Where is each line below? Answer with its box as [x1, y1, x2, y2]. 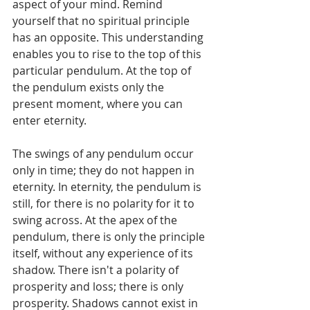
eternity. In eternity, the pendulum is [12, 179, 204, 194]
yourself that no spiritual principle [12, 12, 192, 28]
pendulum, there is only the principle [12, 228, 208, 244]
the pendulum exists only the [12, 79, 167, 95]
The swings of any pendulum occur [12, 145, 197, 161]
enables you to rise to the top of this [12, 46, 204, 62]
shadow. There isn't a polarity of [12, 262, 181, 277]
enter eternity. [12, 112, 86, 128]
